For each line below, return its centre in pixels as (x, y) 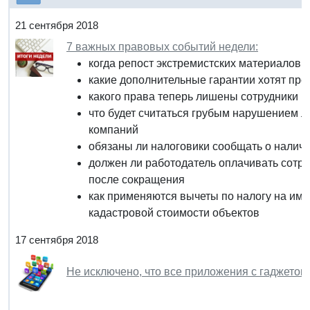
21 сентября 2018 (57, 25)
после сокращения (137, 179)
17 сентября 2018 (57, 239)
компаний (113, 129)
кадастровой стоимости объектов (174, 212)
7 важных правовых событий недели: (162, 46)
